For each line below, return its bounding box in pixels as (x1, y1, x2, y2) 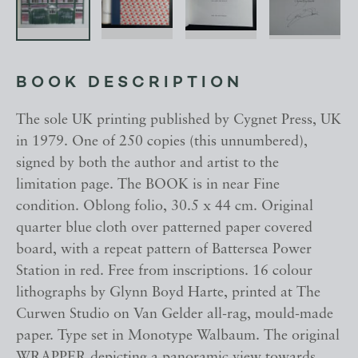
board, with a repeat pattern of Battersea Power (16, 242, 312, 258)
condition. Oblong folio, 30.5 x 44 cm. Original (16, 199, 313, 215)
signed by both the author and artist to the (16, 156, 279, 172)
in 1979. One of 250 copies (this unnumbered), (16, 134, 308, 150)
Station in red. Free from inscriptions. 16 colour (16, 264, 312, 280)
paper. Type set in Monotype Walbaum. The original (16, 328, 340, 344)
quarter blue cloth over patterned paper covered (16, 221, 312, 237)
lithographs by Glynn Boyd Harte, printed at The (16, 285, 320, 301)
